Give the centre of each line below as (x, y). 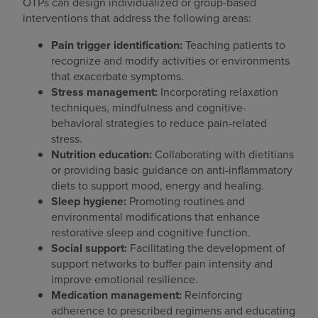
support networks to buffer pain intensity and (162, 264)
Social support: (89, 248)
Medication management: (116, 295)
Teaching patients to (234, 45)
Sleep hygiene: (89, 202)
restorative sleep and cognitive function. (151, 233)
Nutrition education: (102, 155)
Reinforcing (212, 295)
